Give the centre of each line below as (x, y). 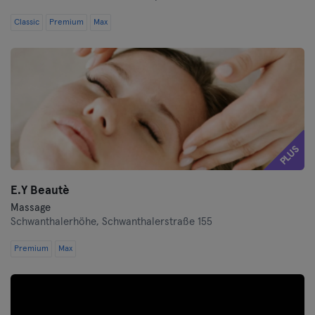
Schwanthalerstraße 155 (157, 222)
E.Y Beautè (40, 191)
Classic (27, 22)
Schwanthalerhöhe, (56, 222)
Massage (31, 208)
